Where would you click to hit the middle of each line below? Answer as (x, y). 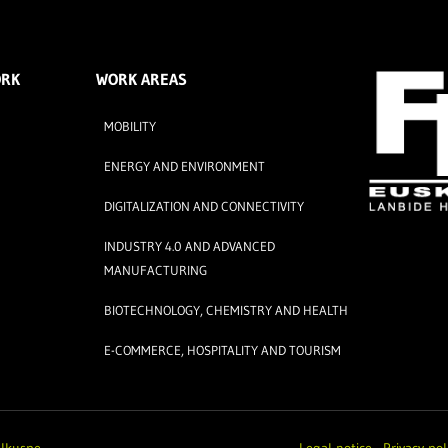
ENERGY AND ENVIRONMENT (185, 166)
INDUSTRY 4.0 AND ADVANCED (190, 246)
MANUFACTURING (156, 270)
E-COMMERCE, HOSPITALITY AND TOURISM (223, 350)
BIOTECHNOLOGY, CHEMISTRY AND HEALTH (226, 310)
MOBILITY (130, 126)
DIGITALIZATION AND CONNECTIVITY (204, 206)
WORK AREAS (142, 79)
